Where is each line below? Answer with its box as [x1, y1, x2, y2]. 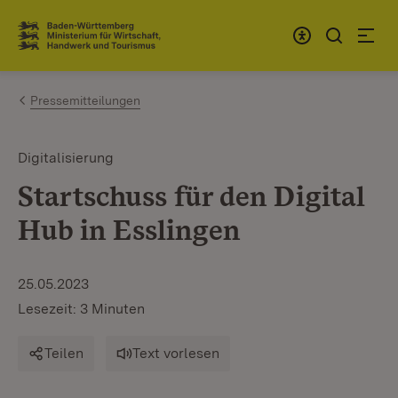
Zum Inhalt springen [44, 19, 190, 37]
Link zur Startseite [18, 33, 148, 52]
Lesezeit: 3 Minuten [18, 300, 145, 317]
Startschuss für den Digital [18, 179, 365, 213]
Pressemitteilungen [30, 93, 140, 107]
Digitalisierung [18, 149, 114, 166]
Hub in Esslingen [18, 212, 240, 247]
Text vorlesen [132, 345, 219, 362]
